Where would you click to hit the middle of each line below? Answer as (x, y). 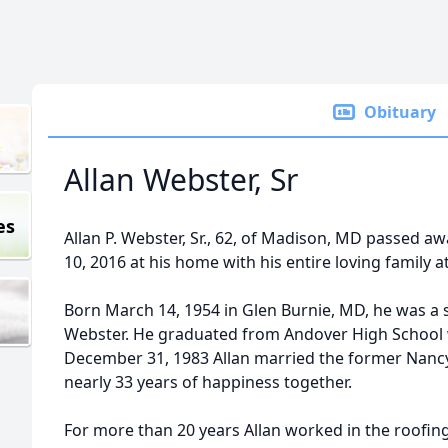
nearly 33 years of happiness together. (208, 382)
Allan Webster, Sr (181, 179)
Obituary (400, 112)
